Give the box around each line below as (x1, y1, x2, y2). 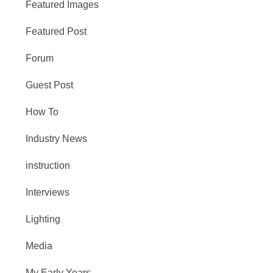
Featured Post (26, 26, 87, 37)
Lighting (26, 213, 60, 224)
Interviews (26, 186, 69, 197)
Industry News (26, 133, 87, 144)
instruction (26, 160, 70, 171)
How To (26, 106, 58, 117)
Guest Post (26, 79, 73, 90)
